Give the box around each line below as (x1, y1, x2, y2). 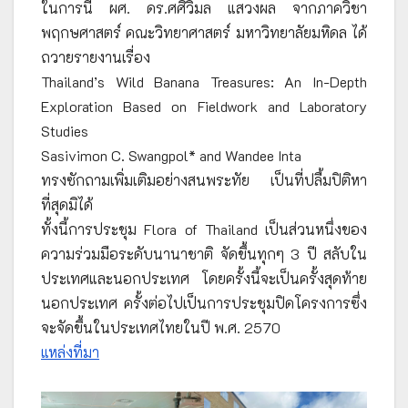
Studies (41, 120, 88, 140)
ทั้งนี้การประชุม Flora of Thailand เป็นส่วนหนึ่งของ (41, 219, 367, 239)
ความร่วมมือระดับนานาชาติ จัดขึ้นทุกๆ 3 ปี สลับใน (41, 243, 367, 263)
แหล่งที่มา (41, 342, 99, 362)
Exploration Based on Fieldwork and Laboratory (41, 96, 367, 116)
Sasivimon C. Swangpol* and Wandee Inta (41, 145, 301, 165)
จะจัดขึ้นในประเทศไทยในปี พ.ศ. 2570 (41, 317, 280, 337)
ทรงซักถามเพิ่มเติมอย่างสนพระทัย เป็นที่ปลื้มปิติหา (41, 169, 367, 189)
